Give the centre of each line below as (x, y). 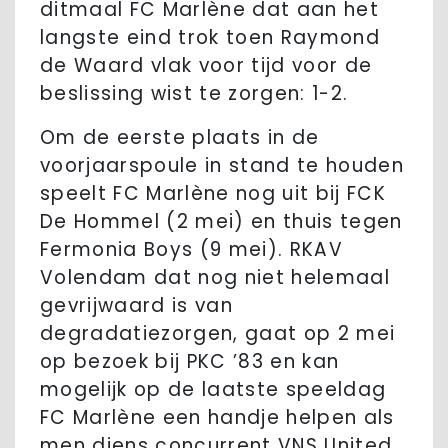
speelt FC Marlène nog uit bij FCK (213, 194)
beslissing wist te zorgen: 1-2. (194, 94)
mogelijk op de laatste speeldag (213, 390)
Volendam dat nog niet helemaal (215, 278)
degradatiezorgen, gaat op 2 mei (218, 334)
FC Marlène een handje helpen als (217, 418)
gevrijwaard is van (136, 306)
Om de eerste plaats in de (180, 138)
